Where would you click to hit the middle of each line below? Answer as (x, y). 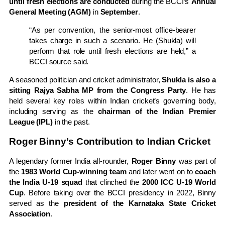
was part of (196, 161)
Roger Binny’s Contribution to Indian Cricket (110, 141)
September (119, 12)
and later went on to (161, 172)
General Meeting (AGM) (50, 12)
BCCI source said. (59, 62)
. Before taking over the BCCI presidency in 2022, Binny (120, 193)
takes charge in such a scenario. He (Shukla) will (113, 41)
